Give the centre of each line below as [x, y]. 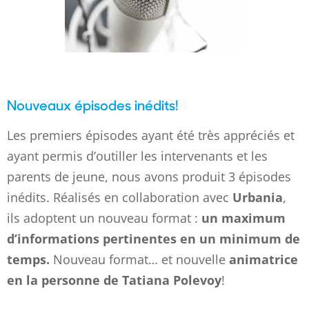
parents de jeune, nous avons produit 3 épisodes [149, 177]
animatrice [263, 259]
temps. [28, 259]
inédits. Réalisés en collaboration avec [120, 197]
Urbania [258, 197]
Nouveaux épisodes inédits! [92, 104]
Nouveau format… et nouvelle [139, 259]
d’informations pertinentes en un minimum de [153, 239]
